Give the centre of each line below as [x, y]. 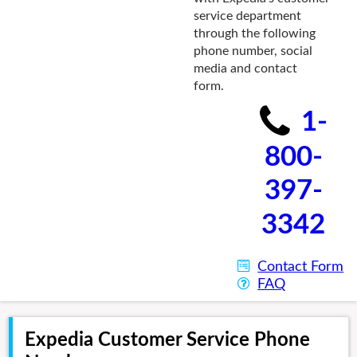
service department [247, 16]
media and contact [245, 69]
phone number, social [253, 51]
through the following [254, 33]
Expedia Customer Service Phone [167, 340]
